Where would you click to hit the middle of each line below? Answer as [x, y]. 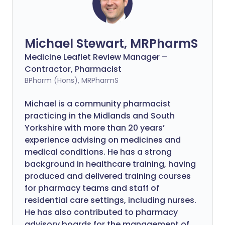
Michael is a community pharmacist [98, 104]
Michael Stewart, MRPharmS [111, 43]
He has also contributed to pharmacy [101, 212]
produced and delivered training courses [108, 176]
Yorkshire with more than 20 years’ [95, 128]
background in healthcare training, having [110, 164]
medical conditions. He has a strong [98, 152]
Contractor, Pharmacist [73, 69]
